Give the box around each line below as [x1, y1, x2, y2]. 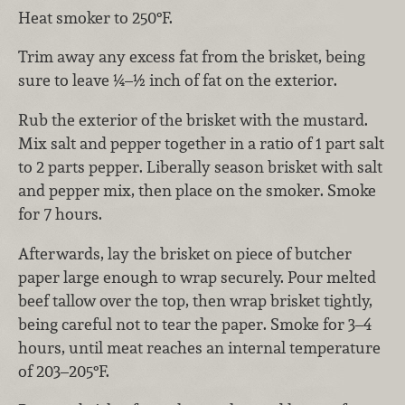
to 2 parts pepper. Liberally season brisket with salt [18, 156, 382, 178]
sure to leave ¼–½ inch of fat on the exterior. [18, 70, 337, 91]
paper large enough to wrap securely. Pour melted [18, 266, 376, 287]
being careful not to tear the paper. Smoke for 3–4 [18, 313, 372, 334]
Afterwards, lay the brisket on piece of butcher [18, 242, 352, 264]
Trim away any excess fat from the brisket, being [18, 46, 365, 68]
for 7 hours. [18, 203, 102, 225]
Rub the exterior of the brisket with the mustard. [18, 109, 368, 131]
